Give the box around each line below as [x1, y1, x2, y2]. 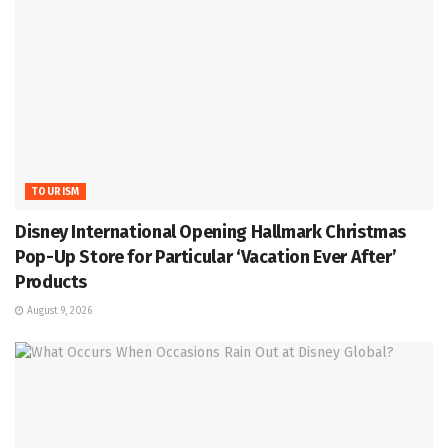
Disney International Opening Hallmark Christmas [15, 221, 407, 244]
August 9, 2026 [24, 305, 92, 318]
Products [15, 271, 88, 294]
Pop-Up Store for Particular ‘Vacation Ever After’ [15, 246, 397, 269]
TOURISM [31, 186, 80, 199]
